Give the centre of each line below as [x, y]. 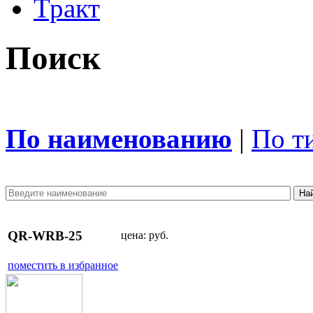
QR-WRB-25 [45, 235]
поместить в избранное [63, 265]
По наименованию [119, 139]
